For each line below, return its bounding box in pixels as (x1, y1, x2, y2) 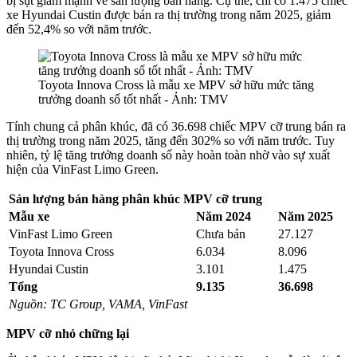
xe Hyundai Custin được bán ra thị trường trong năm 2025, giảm (6, 8, 331, 22)
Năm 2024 (196, 210, 251, 224)
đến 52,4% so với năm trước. (6, 22, 151, 37)
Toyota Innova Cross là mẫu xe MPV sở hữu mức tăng (38, 78, 314, 92)
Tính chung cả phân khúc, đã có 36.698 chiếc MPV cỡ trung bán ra (6, 120, 346, 134)
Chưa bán (196, 227, 245, 241)
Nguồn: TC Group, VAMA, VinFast (9, 297, 187, 312)
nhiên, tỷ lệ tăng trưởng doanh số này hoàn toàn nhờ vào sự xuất (6, 148, 330, 163)
